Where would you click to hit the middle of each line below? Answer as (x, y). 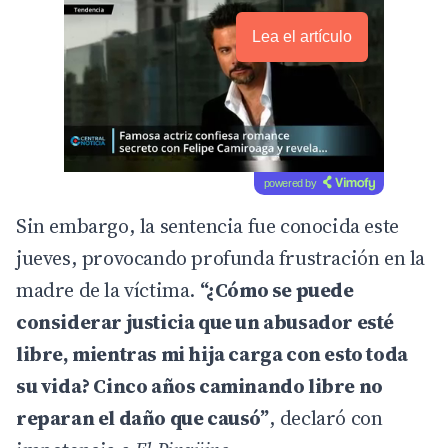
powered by (290, 182)
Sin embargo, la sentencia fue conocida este (207, 225)
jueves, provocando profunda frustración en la (221, 257)
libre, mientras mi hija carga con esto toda (212, 353)
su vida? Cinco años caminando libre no (199, 385)
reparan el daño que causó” (142, 417)
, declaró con (325, 417)
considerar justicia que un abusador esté (205, 321)
